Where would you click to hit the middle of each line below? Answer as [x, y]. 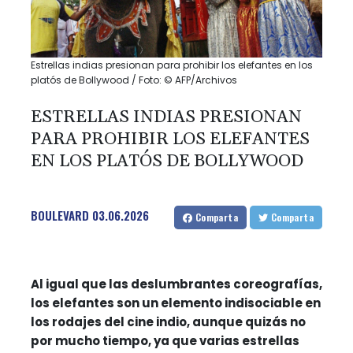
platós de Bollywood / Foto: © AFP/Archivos [134, 80]
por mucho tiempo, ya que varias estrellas [165, 340]
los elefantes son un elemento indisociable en [176, 303]
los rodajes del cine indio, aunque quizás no [168, 321]
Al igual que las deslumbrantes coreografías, [176, 284]
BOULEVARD [60, 215]
